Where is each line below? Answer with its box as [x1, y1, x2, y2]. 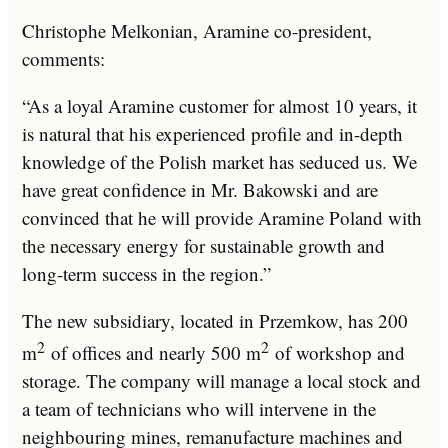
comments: [22, 45, 105, 71]
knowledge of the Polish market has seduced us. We [22, 148, 417, 174]
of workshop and [269, 340, 405, 366]
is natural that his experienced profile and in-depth [22, 120, 403, 146]
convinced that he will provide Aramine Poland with [22, 204, 422, 230]
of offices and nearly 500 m [45, 340, 261, 366]
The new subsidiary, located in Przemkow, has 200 [22, 307, 408, 333]
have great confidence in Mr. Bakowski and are [22, 176, 378, 202]
